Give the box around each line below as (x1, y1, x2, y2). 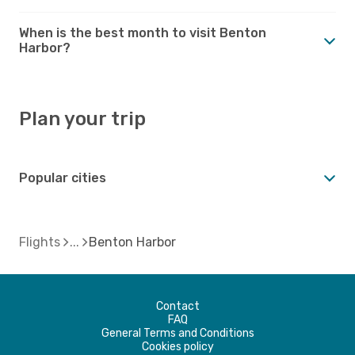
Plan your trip (19, 107, 146, 130)
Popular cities (19, 170, 106, 185)
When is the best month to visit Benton (19, 25, 266, 40)
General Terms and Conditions (101, 326, 254, 340)
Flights (19, 234, 60, 250)
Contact (155, 299, 200, 313)
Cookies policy (141, 339, 214, 353)
